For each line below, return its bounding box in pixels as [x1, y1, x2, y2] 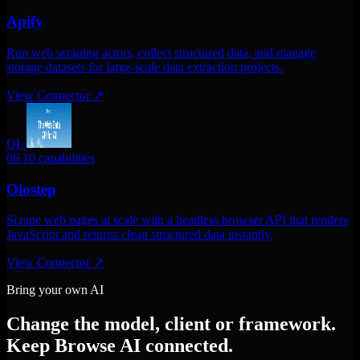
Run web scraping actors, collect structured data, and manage [6, 45, 316, 59]
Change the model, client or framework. [6, 313, 336, 335]
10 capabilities [22, 150, 95, 165]
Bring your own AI [6, 283, 104, 297]
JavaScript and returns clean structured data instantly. [6, 227, 273, 242]
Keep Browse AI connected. [6, 335, 233, 357]
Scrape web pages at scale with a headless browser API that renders [6, 213, 348, 227]
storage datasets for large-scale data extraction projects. [6, 59, 283, 74]
